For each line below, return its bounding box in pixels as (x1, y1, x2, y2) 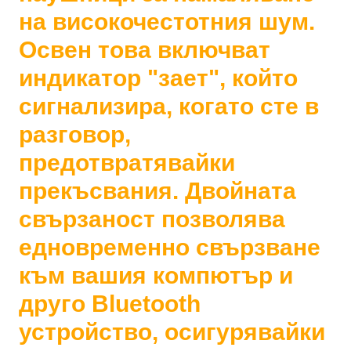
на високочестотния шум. (19, 8, 316, 34)
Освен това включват (19, 36, 271, 63)
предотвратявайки (19, 149, 236, 175)
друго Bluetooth (19, 290, 201, 317)
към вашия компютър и (19, 262, 294, 288)
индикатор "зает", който (19, 64, 299, 91)
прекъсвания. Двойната (19, 177, 297, 204)
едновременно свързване (19, 233, 321, 260)
